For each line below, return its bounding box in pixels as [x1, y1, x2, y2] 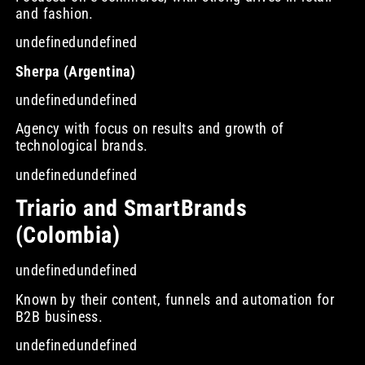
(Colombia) [15, 222, 120, 249]
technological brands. [15, 137, 148, 155]
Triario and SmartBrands [15, 195, 248, 222]
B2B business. [15, 307, 103, 325]
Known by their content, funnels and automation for [15, 290, 334, 308]
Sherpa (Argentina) [15, 62, 136, 80]
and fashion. [15, 4, 94, 22]
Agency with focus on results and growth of [15, 120, 284, 138]
